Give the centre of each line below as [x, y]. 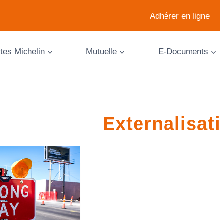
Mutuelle [101, 51]
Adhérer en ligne [180, 16]
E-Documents [183, 51]
